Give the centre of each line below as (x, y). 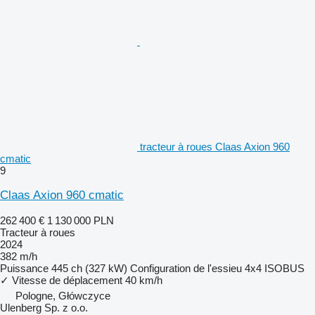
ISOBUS (284, 268)
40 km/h (144, 280)
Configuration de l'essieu (186, 268)
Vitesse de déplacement (67, 280)
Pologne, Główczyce (63, 295)
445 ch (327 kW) (89, 268)
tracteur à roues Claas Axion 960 (215, 146)
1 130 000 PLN (81, 220)
